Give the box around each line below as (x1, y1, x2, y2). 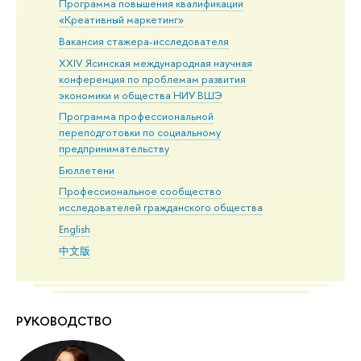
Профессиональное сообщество (59, 184, 222, 199)
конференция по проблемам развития (59, 71, 247, 86)
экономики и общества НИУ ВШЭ (59, 87, 223, 102)
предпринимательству (59, 141, 170, 156)
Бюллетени (59, 162, 115, 177)
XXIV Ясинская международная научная (59, 55, 253, 70)
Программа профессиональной (59, 109, 214, 124)
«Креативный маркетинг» (59, 12, 185, 27)
